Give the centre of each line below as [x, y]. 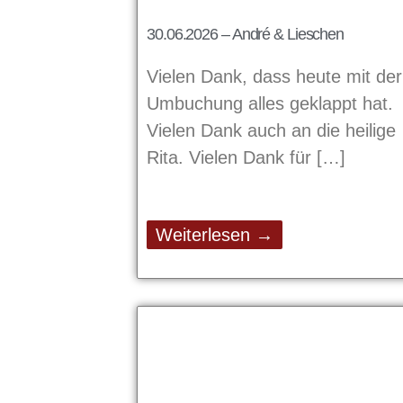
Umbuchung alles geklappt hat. [270, 103]
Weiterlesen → [215, 234]
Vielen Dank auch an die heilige [271, 130]
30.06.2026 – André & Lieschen [246, 34]
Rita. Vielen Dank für [232, 157]
